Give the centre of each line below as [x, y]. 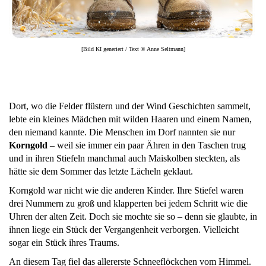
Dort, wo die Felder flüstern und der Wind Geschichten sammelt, [130, 106]
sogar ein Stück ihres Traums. [64, 243]
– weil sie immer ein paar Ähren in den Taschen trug [147, 145]
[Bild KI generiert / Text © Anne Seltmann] [133, 49]
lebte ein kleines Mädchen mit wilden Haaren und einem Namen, [130, 119]
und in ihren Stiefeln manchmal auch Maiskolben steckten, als [124, 159]
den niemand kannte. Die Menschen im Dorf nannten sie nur [122, 132]
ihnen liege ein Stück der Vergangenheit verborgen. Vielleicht [124, 230]
